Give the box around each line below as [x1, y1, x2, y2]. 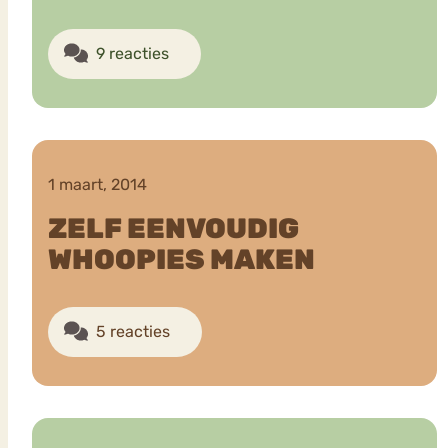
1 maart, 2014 [48, 175, 147, 195]
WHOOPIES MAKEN [48, 243, 315, 277]
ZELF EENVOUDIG [48, 212, 299, 246]
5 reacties [96, 322, 170, 342]
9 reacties [96, 43, 169, 63]
